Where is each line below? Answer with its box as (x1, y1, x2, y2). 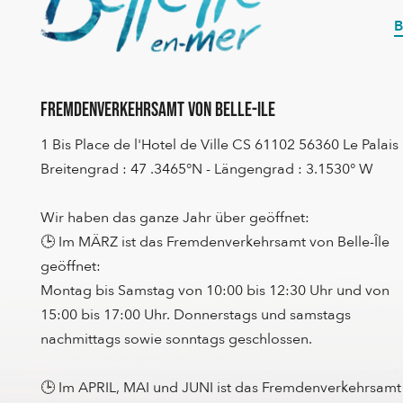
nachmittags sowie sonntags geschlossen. (40, 329, 312, 350)
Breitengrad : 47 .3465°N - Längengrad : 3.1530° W (40, 159, 373, 180)
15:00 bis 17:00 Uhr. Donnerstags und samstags (40, 305, 351, 326)
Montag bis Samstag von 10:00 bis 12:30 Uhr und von (40, 281, 390, 301)
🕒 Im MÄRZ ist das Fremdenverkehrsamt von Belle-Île (40, 232, 390, 253)
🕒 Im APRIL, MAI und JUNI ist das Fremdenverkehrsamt (40, 378, 401, 399)
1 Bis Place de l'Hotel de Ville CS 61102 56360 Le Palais (40, 135, 399, 156)
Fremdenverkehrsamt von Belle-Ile (40, 98, 275, 123)
